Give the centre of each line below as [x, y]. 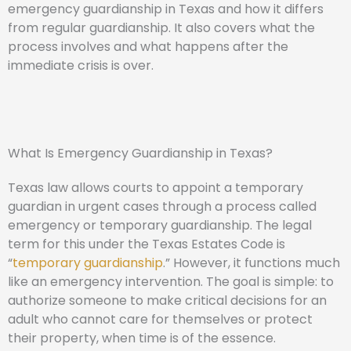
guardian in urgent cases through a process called [162, 206]
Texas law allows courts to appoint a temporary [156, 188]
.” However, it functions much [251, 263]
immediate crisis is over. [81, 65]
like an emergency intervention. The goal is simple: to [171, 282]
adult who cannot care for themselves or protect [160, 319]
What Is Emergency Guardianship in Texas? [140, 153]
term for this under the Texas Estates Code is [147, 244]
